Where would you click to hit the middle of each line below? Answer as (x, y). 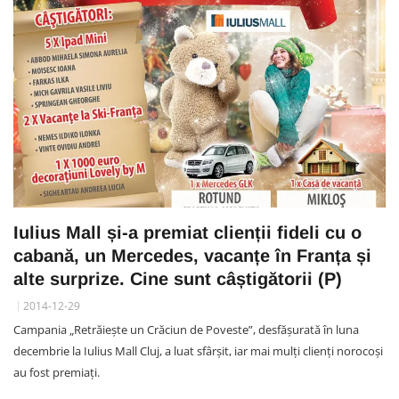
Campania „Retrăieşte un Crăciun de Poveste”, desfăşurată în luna (186, 329)
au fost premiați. (57, 372)
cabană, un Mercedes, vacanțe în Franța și (192, 255)
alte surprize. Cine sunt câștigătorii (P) (178, 278)
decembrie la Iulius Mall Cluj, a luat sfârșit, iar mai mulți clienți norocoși (198, 350)
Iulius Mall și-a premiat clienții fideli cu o (187, 232)
